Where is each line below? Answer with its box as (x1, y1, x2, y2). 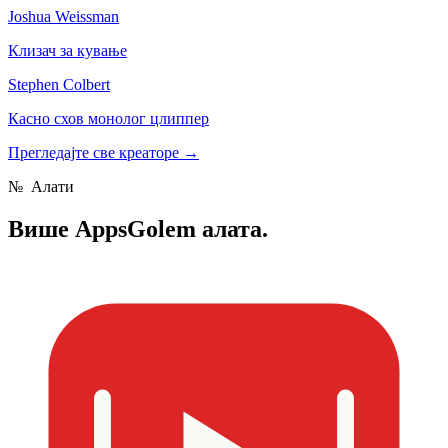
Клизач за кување (8, 42, 127, 60)
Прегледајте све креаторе (8, 144, 183, 162)
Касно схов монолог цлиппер (8, 110, 209, 128)
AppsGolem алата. (75, 216, 268, 243)
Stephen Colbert (8, 76, 110, 94)
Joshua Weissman (8, 8, 119, 26)
